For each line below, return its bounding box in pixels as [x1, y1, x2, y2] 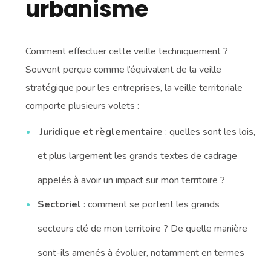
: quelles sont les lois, [163, 125, 256, 139]
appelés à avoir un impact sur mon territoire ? [38, 174, 226, 188]
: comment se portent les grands [81, 198, 220, 212]
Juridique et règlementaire [40, 125, 163, 139]
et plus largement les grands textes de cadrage [38, 149, 238, 163]
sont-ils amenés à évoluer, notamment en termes [38, 246, 245, 260]
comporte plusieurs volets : [25, 99, 140, 113]
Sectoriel [38, 198, 82, 212]
